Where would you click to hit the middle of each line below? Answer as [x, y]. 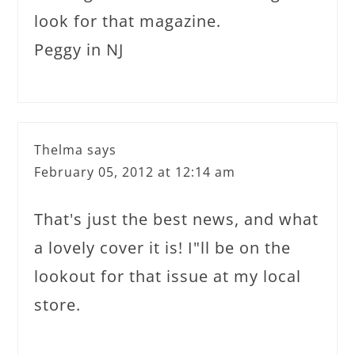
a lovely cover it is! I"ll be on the [163, 247]
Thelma [59, 149]
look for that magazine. [128, 21]
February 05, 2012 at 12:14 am [135, 172]
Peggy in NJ [79, 49]
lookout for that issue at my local [168, 276]
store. [58, 304]
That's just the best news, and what [177, 219]
